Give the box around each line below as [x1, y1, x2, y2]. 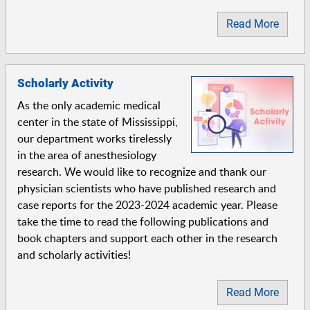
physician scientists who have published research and [17, 180, 276, 196]
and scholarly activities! [17, 246, 131, 262]
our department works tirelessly [17, 130, 172, 146]
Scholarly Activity [17, 75, 113, 90]
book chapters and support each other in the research [17, 230, 277, 246]
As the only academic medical [17, 97, 161, 113]
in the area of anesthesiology [17, 147, 156, 163]
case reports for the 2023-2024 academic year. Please [17, 197, 277, 212]
